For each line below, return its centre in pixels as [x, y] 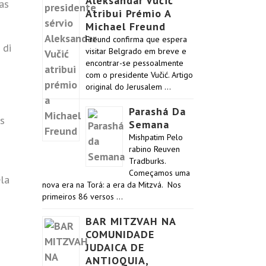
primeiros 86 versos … [83, 197]
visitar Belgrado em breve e [136, 51]
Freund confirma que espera [136, 39]
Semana [149, 124]
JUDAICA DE [115, 247]
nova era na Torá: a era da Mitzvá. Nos [112, 185]
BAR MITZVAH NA [131, 221]
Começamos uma [159, 173]
